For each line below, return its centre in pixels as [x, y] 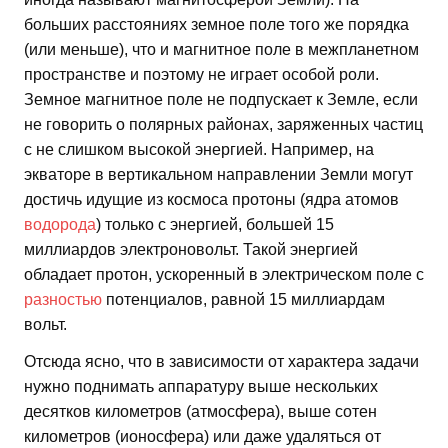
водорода [60, 225]
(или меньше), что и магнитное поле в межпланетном [221, 50]
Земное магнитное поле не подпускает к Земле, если [221, 100]
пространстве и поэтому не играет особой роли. [201, 75]
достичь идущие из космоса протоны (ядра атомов [211, 200]
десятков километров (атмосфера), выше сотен [200, 412]
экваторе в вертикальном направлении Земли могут [218, 175]
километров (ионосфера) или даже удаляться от [202, 437]
